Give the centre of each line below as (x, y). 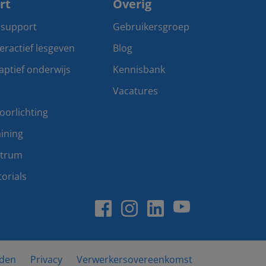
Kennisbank (139, 69)
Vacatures (135, 91)
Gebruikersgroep (151, 27)
